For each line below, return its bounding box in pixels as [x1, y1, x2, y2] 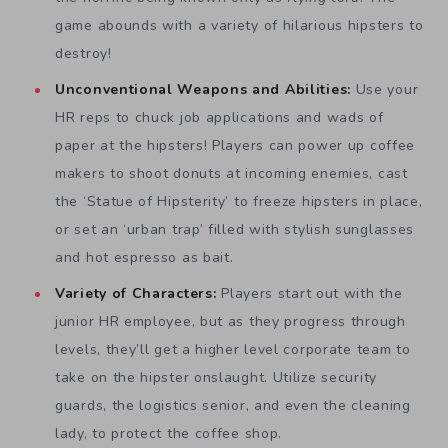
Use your [355, 79, 419, 99]
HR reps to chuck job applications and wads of [55, 107, 384, 127]
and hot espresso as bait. [55, 247, 234, 267]
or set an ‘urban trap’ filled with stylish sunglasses [55, 219, 415, 239]
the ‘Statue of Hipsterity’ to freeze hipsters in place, [55, 191, 423, 211]
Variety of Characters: [55, 283, 222, 303]
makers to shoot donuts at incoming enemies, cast [55, 163, 408, 183]
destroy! [55, 43, 112, 63]
